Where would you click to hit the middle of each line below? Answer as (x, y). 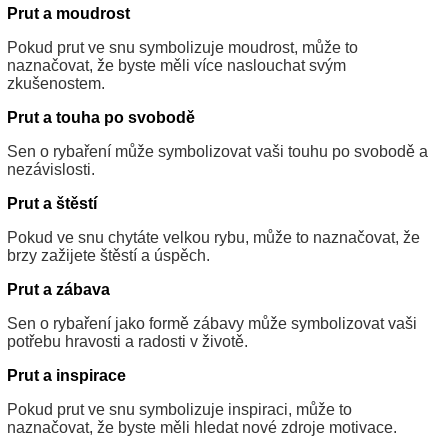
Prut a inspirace (66, 376)
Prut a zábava (58, 290)
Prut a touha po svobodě (101, 118)
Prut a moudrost (68, 14)
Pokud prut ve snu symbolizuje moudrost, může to (182, 48)
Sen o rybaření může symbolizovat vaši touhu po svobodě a (217, 152)
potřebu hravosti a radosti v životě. (127, 342)
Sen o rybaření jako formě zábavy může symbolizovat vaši (212, 324)
